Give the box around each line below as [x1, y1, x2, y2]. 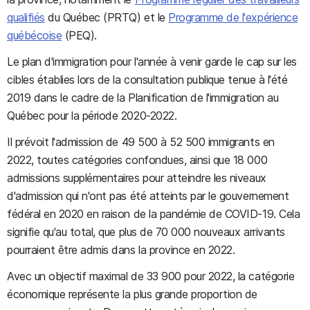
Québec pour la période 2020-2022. [7, 109, 177, 122]
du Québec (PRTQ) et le [44, 10, 169, 24]
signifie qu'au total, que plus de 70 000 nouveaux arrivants [7, 225, 285, 239]
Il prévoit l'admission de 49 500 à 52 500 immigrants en [7, 135, 275, 149]
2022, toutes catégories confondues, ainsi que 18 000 [7, 153, 268, 167]
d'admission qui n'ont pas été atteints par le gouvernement [7, 189, 289, 203]
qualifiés [7, 10, 45, 24]
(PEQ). [62, 28, 97, 42]
